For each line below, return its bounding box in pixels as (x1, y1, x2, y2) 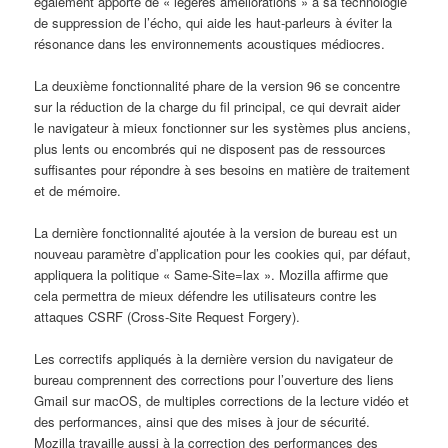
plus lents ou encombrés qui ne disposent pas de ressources (34, 138, 387, 158)
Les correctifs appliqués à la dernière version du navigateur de (34, 349, 394, 369)
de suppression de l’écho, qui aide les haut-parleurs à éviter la (34, 12, 393, 32)
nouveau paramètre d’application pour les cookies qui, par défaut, (34, 244, 412, 264)
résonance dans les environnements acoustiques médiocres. (34, 33, 386, 53)
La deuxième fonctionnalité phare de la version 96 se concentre (34, 75, 401, 95)
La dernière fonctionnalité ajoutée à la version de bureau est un (34, 223, 398, 243)
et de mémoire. (34, 180, 122, 200)
